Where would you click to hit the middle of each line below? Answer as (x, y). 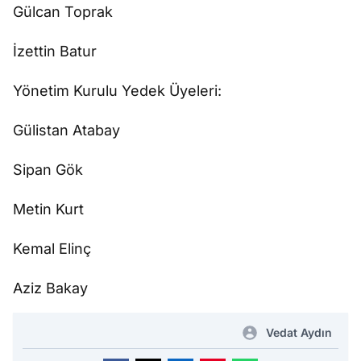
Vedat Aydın (299, 332)
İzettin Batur (55, 51)
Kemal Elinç (52, 249)
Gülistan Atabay (66, 130)
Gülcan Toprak (63, 12)
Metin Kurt (48, 209)
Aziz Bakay (50, 288)
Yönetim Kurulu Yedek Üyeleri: (117, 91)
